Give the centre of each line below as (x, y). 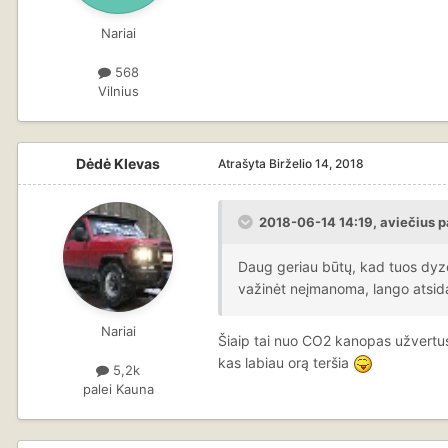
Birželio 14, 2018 (316, 163)
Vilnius (118, 90)
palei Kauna (118, 389)
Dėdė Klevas (118, 163)
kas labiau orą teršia (285, 362)
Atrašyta (243, 163)
